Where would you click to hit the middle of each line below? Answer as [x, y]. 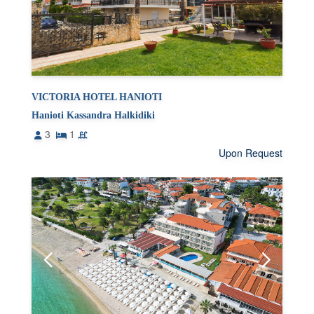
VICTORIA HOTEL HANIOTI [97, 97]
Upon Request [250, 152]
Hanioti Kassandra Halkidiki [94, 115]
